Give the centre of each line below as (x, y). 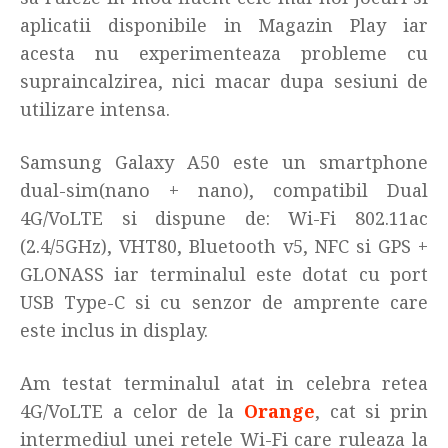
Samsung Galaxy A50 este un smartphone (224, 162)
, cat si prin (371, 411)
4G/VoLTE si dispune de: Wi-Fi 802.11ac (224, 218)
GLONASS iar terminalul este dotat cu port (224, 274)
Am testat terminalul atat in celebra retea (224, 383)
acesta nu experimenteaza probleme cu (224, 53)
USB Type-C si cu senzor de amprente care (224, 302)
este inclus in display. (114, 330)
